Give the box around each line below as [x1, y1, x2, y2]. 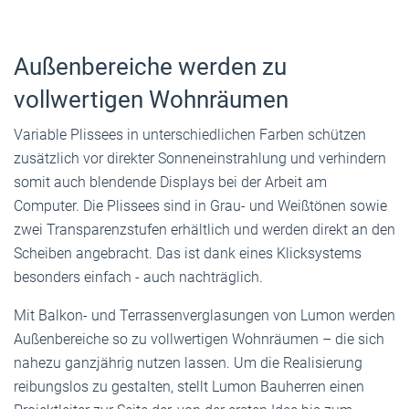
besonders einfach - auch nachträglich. [14, 267, 263, 286]
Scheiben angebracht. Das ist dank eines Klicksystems [14, 244, 362, 262]
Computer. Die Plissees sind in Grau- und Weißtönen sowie [14, 196, 387, 215]
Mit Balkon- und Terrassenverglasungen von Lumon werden [14, 306, 395, 324]
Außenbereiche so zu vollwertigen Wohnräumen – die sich [14, 330, 384, 348]
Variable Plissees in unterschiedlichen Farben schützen [14, 125, 366, 143]
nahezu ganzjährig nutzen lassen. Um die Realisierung [14, 353, 362, 372]
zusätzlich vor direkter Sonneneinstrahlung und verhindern [14, 149, 386, 167]
